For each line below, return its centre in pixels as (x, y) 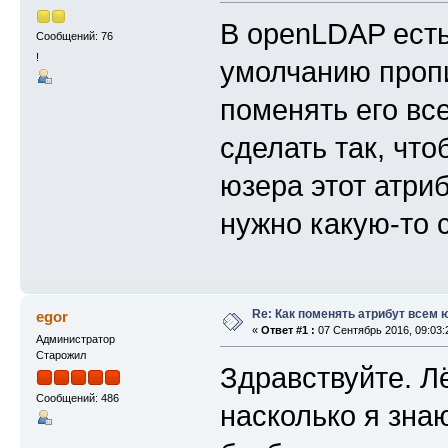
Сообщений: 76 (74, 35)
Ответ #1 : (287, 330)
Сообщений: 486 (77, 397)
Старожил (60, 355)
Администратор (75, 339)
